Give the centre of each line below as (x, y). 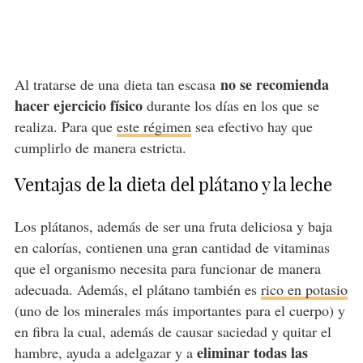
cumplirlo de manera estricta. (100, 148)
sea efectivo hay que (252, 127)
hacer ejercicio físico (78, 106)
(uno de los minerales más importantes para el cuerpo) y (179, 311)
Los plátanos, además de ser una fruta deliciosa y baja (173, 226)
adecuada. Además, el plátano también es (137, 290)
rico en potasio (304, 290)
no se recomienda (274, 85)
